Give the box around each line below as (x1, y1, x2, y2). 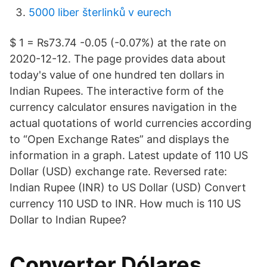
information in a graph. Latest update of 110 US (10, 149, 248, 162)
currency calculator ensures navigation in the (10, 101, 237, 113)
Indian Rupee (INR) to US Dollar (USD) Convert (10, 181, 246, 194)
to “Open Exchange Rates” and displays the (10, 133, 229, 145)
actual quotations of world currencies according (10, 117, 252, 129)
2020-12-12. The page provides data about (10, 52, 226, 65)
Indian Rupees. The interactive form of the (10, 85, 223, 97)
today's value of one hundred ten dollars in (10, 69, 225, 81)
